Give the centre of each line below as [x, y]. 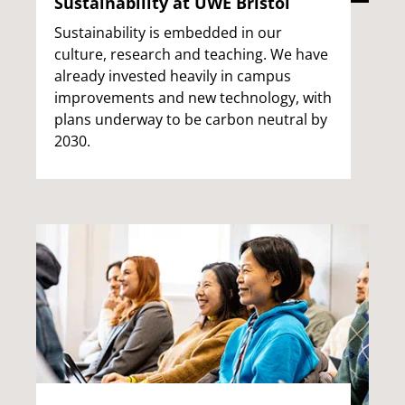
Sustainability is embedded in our [168, 33]
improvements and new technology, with [193, 98]
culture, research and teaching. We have [191, 55]
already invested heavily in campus [173, 76]
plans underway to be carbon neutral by [191, 120]
